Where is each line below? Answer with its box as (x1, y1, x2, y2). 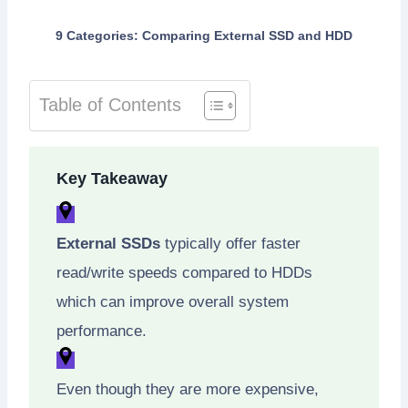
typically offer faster (160, 235, 301, 253)
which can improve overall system (56, 293, 289, 311)
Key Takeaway (56, 168, 168, 188)
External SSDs (56, 235, 160, 253)
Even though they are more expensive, (56, 381, 319, 399)
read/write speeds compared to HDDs (56, 264, 312, 282)
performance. (56, 322, 147, 341)
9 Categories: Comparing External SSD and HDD (56, 28, 352, 43)
